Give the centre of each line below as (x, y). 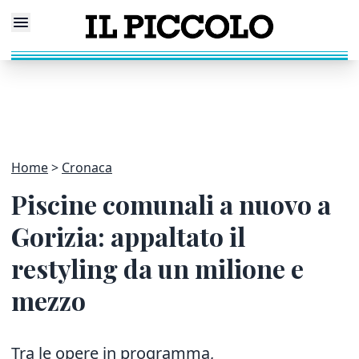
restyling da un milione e (157, 268)
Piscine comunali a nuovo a (171, 204)
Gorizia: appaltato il (128, 236)
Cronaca (87, 167)
